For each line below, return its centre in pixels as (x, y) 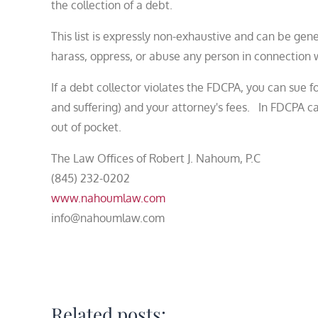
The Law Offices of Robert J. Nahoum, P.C (156, 158)
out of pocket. (86, 127)
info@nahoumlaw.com (108, 218)
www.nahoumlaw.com (108, 198)
